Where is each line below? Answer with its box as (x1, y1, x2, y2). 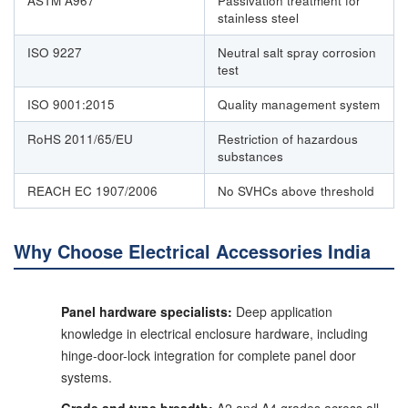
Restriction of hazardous (218, 130, 358, 148)
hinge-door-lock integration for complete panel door (61, 346, 356, 365)
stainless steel (218, 9, 299, 27)
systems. (61, 368, 112, 387)
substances (218, 148, 283, 166)
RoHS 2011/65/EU (27, 130, 133, 148)
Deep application (232, 302, 332, 321)
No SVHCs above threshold (218, 182, 374, 200)
